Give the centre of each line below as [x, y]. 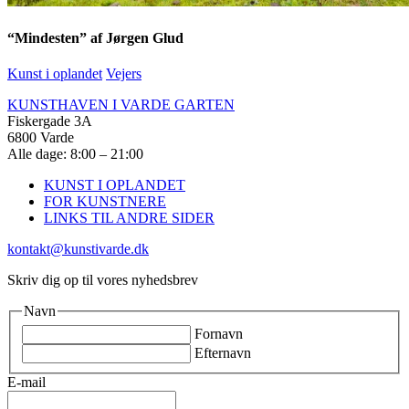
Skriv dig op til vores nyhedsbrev [103, 279]
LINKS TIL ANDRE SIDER [129, 217]
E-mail [26, 382]
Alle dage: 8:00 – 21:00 [75, 153]
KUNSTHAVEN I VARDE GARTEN [121, 104]
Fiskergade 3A [50, 121]
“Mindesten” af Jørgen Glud [95, 37]
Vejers [124, 73]
